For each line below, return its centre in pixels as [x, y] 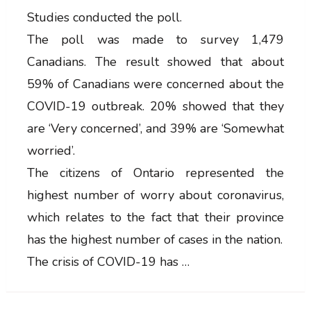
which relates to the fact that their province [155, 217]
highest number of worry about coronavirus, [155, 195]
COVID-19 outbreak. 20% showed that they [155, 106]
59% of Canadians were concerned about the [155, 84]
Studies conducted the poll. [104, 17]
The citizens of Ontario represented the [155, 173]
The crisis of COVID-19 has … [108, 261]
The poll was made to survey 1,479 [155, 39]
